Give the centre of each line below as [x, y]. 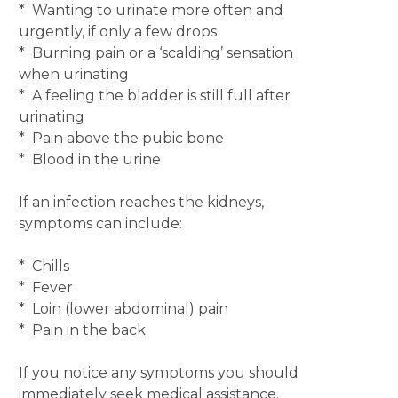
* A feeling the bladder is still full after [154, 96]
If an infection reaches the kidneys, [141, 202]
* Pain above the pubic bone [121, 138]
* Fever [45, 287]
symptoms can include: [100, 223]
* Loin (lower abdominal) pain [123, 309]
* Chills [44, 266]
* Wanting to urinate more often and [151, 10]
